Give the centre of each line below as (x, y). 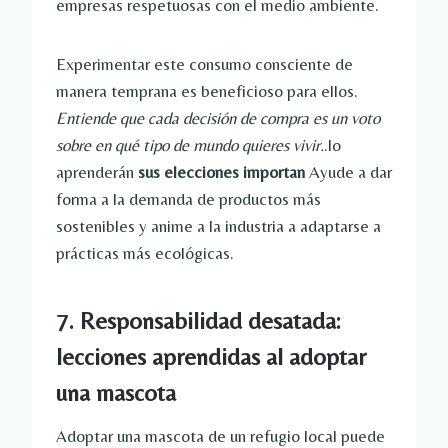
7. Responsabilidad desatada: (198, 321)
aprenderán (97, 172)
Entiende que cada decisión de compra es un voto (218, 118)
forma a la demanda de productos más (188, 199)
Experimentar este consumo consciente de (204, 64)
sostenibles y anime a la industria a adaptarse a (218, 226)
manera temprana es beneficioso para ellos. (207, 91)
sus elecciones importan (221, 172)
